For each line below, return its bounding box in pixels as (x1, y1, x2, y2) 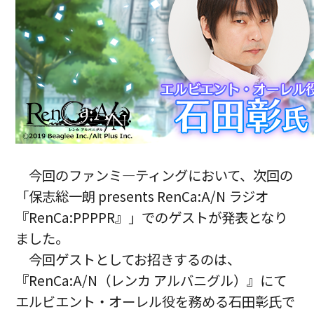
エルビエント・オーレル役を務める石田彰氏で (15, 292, 296, 312)
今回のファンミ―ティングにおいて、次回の (29, 165, 294, 186)
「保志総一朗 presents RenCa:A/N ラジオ (15, 186, 269, 207)
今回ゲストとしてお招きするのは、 (29, 250, 241, 270)
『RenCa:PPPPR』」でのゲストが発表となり (15, 207, 288, 228)
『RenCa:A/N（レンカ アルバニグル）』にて (15, 271, 287, 291)
